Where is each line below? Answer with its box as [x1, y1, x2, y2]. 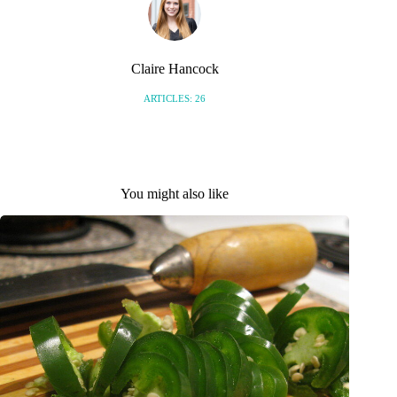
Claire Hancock [130, 60, 219, 76]
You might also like [121, 186, 230, 202]
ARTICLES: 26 [144, 93, 206, 105]
